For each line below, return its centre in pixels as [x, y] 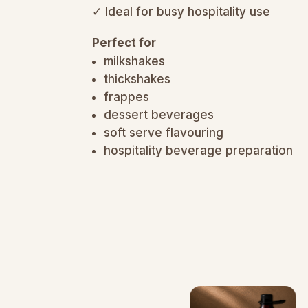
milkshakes [135, 61]
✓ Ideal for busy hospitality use [181, 11]
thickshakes [137, 79]
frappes [127, 97]
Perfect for [124, 42]
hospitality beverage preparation [199, 150]
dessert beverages [159, 114]
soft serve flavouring [164, 132]
